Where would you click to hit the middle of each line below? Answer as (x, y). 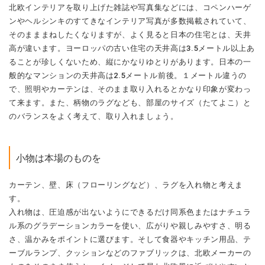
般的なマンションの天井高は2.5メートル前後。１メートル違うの (128, 76)
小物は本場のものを (58, 159)
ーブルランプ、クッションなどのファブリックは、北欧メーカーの (130, 253)
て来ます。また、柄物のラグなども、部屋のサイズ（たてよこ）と (130, 103)
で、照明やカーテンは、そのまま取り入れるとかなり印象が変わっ (130, 89)
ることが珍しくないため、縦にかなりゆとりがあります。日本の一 (130, 62)
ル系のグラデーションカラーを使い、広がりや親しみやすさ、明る (130, 225)
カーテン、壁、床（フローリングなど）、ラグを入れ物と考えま (126, 185)
